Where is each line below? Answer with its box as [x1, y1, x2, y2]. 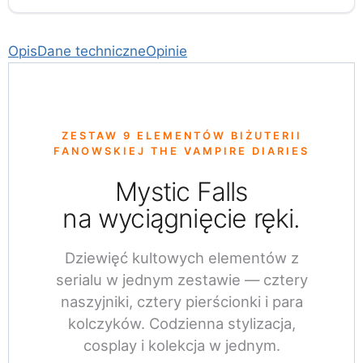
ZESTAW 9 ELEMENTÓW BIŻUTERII [61, 129, 302, 142]
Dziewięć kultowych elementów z [64, 249, 299, 267]
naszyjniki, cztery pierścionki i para [60, 293, 303, 310]
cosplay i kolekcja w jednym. [83, 336, 280, 354]
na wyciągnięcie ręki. [62, 202, 301, 234]
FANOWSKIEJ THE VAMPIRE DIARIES [53, 144, 310, 157]
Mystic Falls [115, 175, 248, 207]
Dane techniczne [37, 42, 146, 59]
